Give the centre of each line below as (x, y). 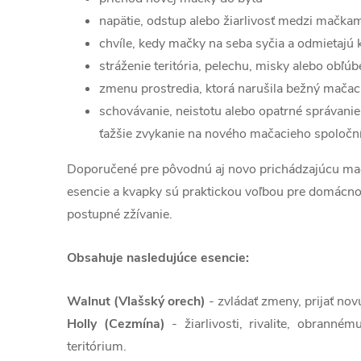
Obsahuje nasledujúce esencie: (158, 258)
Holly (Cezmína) (116, 324)
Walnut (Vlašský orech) (136, 302)
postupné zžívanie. (120, 215)
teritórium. (97, 347)
